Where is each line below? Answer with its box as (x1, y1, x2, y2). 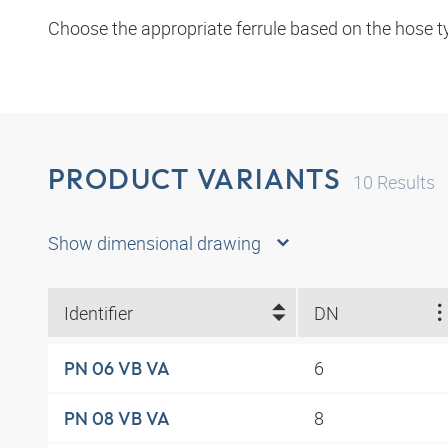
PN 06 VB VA (64, 356, 170, 380)
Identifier (64, 300, 133, 325)
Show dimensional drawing (48, 231, 261, 256)
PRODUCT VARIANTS (48, 161, 342, 197)
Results (373, 170, 436, 195)
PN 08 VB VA (64, 406, 170, 430)
